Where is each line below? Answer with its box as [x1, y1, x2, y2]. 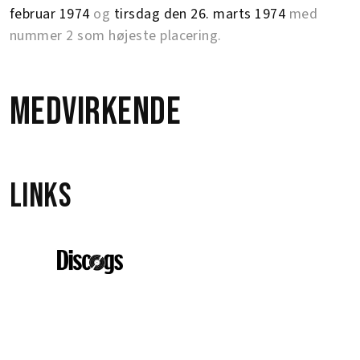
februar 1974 [10, 4, 90, 24]
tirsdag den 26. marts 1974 [113, 4, 286, 24]
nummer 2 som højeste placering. [10, 26, 222, 46]
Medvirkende [10, 89, 182, 135]
